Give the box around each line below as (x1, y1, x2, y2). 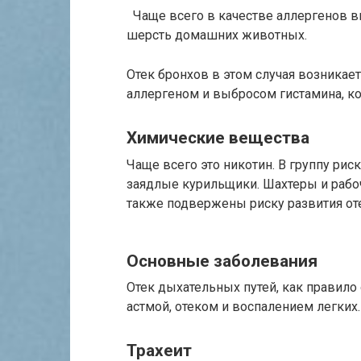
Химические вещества (127, 128, 309, 148)
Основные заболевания (127, 251, 317, 271)
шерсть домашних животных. (127, 27, 307, 44)
